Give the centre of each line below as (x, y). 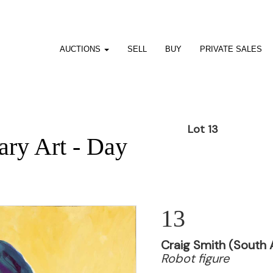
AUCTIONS (81, 49)
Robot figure (195, 258)
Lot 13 (203, 129)
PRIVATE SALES (231, 49)
